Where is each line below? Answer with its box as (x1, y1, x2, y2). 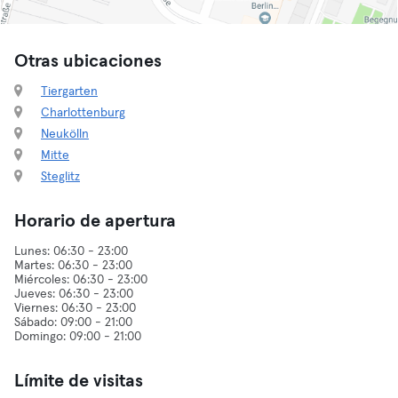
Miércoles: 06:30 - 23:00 (14, 274, 147, 286)
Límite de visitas (14, 372, 143, 390)
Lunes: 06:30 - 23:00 (14, 245, 128, 258)
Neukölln (41, 128, 89, 140)
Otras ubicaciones (14, 52, 162, 70)
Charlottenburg (41, 107, 125, 119)
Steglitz (41, 171, 80, 183)
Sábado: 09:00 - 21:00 (14, 316, 132, 329)
